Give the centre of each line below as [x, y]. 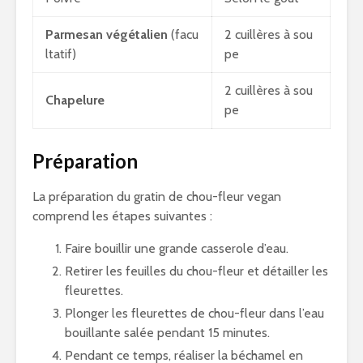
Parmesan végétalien [107, 34]
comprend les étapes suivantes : [122, 216]
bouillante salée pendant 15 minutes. [167, 333]
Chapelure [75, 100]
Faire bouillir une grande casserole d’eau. [177, 248]
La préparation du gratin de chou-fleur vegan [157, 196]
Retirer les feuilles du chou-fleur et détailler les [196, 271]
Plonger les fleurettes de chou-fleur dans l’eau [194, 313]
